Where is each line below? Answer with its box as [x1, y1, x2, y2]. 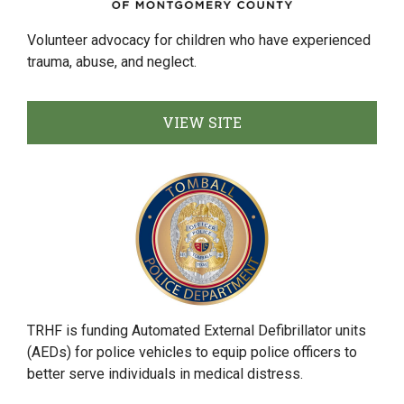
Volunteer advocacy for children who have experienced [27, 32, 371, 49]
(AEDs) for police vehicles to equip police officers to [27, 344, 357, 361]
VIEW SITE [162, 113, 242, 132]
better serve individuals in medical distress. [27, 365, 303, 382]
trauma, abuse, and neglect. [27, 53, 197, 70]
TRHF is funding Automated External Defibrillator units [27, 322, 366, 339]
